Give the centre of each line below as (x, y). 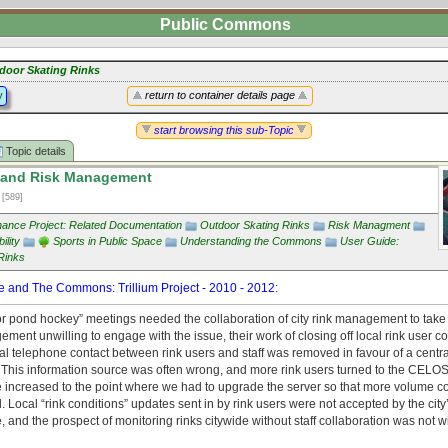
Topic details (34, 151)
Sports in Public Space (107, 241)
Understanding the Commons (251, 241)
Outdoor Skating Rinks (255, 225)
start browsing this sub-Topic (224, 130)
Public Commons (225, 24)
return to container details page (220, 95)
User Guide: (369, 241)
